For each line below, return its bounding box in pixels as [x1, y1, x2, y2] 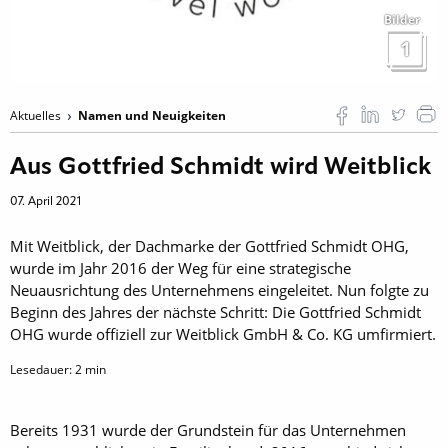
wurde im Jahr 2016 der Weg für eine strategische [10, 257, 351, 278]
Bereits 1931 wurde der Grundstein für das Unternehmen [10, 419, 406, 440]
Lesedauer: [10, 360, 75, 378]
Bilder [384, 10, 420, 28]
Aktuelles [10, 106, 64, 124]
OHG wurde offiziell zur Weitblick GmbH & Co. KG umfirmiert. [10, 323, 436, 344]
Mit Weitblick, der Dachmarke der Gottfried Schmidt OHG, [10, 235, 409, 256]
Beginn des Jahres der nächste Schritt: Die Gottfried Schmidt [10, 301, 421, 322]
